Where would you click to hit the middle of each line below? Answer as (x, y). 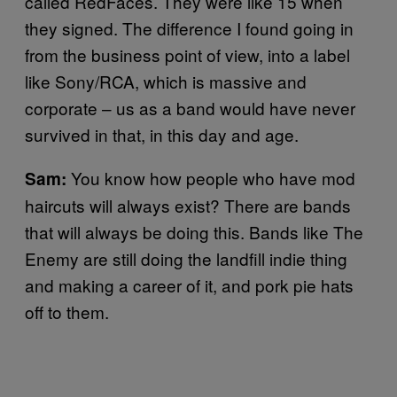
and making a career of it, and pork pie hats (189, 285)
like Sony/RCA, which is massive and (166, 81)
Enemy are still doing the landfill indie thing (186, 258)
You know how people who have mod (211, 178)
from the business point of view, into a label (187, 54)
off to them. (67, 311)
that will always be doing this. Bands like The (194, 232)
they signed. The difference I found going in (189, 28)
